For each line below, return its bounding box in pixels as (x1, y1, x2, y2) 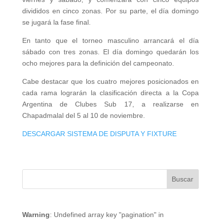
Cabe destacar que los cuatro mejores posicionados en (22, 77, 199, 86)
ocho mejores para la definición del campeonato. (22, 59, 174, 68)
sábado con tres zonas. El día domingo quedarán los (22, 48, 199, 56)
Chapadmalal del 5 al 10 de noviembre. (22, 111, 145, 120)
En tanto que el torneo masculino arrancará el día (22, 37, 199, 45)
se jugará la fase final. (22, 18, 91, 27)
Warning (22, 211, 50, 219)
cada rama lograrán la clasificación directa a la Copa (22, 89, 199, 97)
